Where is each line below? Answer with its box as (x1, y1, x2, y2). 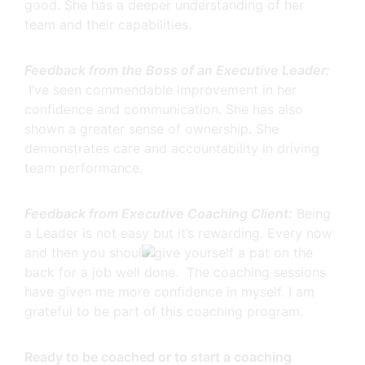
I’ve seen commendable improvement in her (29, 81, 297, 98)
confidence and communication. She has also (24, 101, 303, 117)
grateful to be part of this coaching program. (24, 303, 303, 319)
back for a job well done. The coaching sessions (24, 264, 326, 280)
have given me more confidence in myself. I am (24, 284, 314, 300)
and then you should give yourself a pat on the (24, 244, 313, 261)
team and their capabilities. (24, 16, 191, 33)
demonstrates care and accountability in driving (24, 140, 319, 156)
